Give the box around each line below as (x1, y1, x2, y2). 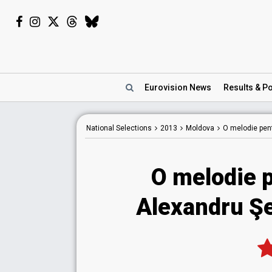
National (86, 124, 114, 132)
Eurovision (144, 83, 189, 92)
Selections (114, 124, 152, 132)
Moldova (186, 124, 214, 132)
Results (223, 83, 253, 92)
